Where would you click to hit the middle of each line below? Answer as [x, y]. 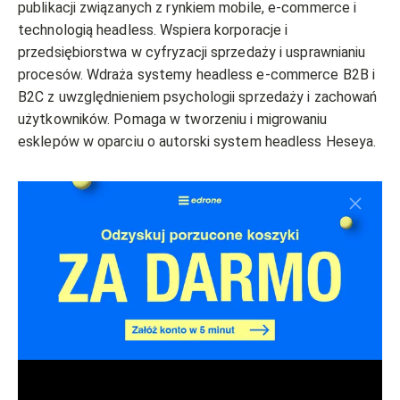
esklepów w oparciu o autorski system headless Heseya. [197, 142]
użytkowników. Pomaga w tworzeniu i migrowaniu [173, 120]
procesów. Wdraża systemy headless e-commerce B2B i [197, 75]
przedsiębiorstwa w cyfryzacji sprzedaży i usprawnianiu [192, 53]
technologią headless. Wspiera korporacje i [153, 30]
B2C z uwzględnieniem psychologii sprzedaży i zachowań [198, 97]
